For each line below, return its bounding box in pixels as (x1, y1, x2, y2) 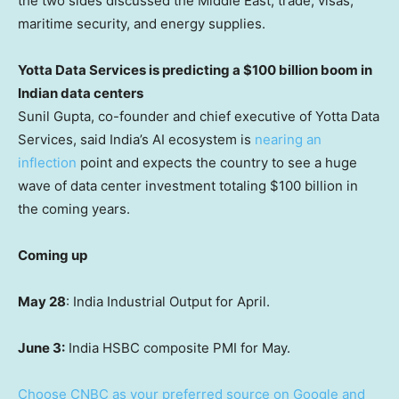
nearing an (255, 130, 322, 148)
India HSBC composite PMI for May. (65, 338, 290, 356)
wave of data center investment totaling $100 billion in (18, 176, 358, 194)
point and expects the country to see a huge (80, 153, 357, 171)
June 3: (18, 338, 65, 356)
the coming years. (18, 199, 130, 217)
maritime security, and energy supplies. (18, 14, 265, 32)
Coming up (18, 246, 87, 264)
